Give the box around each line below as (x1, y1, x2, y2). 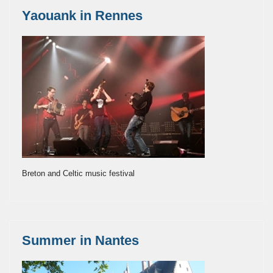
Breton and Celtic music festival (22, 169, 135, 178)
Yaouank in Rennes (22, 8, 143, 23)
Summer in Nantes (22, 233, 139, 248)
